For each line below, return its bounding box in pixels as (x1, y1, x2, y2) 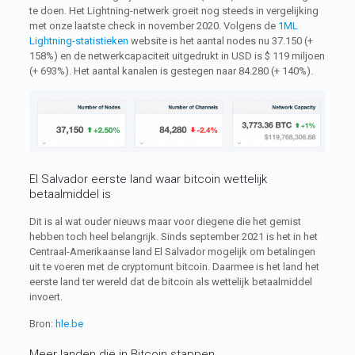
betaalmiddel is (29, 186, 111, 201)
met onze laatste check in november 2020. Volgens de (29, 20, 278, 32)
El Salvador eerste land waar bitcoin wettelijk (29, 171, 267, 186)
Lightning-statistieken (29, 35, 131, 48)
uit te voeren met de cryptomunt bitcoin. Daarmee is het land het (29, 260, 319, 273)
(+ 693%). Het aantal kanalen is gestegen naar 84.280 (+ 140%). (29, 65, 313, 78)
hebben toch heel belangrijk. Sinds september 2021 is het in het (29, 230, 318, 242)
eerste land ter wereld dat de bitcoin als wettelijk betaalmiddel (29, 275, 312, 288)
